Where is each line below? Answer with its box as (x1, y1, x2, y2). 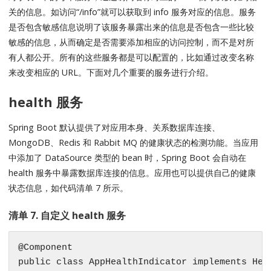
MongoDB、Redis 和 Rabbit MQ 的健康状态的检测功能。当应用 (8, 137, 259, 149)
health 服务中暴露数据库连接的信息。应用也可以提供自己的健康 (8, 167, 256, 179)
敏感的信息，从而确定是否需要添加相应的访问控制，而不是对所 (8, 36, 255, 48)
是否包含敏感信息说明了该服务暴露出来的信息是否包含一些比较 (8, 21, 255, 33)
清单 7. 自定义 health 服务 (8, 208, 126, 222)
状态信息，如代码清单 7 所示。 (8, 182, 129, 194)
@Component (18, 242, 73, 253)
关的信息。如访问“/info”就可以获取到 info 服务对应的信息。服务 (8, 6, 256, 18)
